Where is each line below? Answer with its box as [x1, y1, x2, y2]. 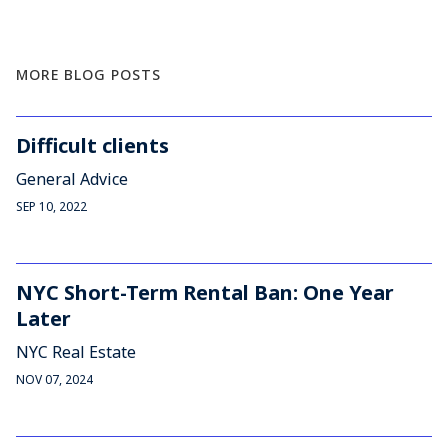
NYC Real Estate [16, 341, 136, 363]
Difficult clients [16, 132, 169, 159]
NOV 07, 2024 [16, 371, 93, 388]
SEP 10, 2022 [16, 198, 87, 215]
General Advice [16, 168, 128, 190]
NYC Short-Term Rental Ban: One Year [16, 279, 394, 306]
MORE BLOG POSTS [16, 65, 161, 84]
